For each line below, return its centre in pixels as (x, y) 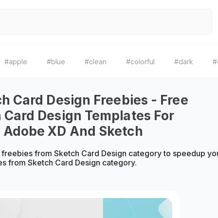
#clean (96, 62)
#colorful (140, 62)
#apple (16, 62)
